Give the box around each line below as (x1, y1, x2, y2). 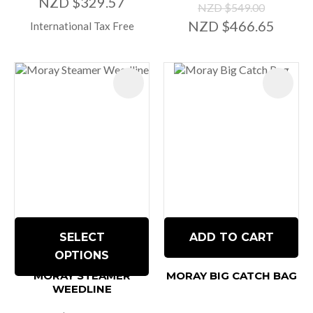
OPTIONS (54, 249, 109, 263)
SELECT (59, 231, 105, 245)
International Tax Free (29, 20, 134, 33)
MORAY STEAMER (33, 269, 131, 283)
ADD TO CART (189, 231, 274, 245)
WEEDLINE (52, 282, 112, 296)
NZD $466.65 (188, 17, 275, 35)
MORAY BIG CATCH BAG (166, 269, 297, 283)
